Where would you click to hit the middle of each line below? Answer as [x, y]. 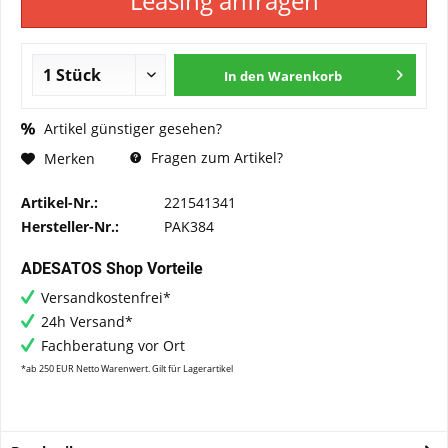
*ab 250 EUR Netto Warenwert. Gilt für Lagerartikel [127, 368]
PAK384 [189, 226]
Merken [69, 158]
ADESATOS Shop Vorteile [112, 268]
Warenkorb [305, 76]
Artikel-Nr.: [59, 202]
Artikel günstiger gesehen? [131, 128]
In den [245, 76]
